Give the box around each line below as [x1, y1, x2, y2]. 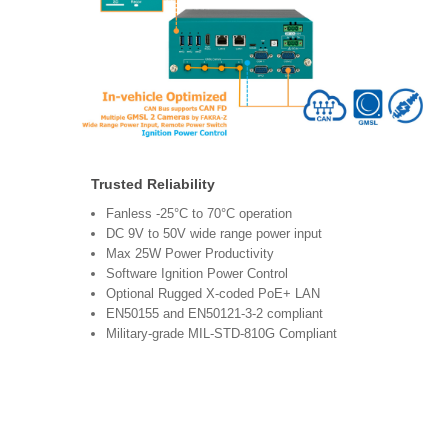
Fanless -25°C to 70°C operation [106, 206, 292, 222]
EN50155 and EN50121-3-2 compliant [106, 306, 327, 322]
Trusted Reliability [91, 176, 215, 193]
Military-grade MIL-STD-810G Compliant [106, 326, 341, 342]
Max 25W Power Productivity [106, 246, 294, 262]
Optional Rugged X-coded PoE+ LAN [106, 286, 320, 302]
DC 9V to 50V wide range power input [106, 226, 342, 242]
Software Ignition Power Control [106, 266, 288, 282]
